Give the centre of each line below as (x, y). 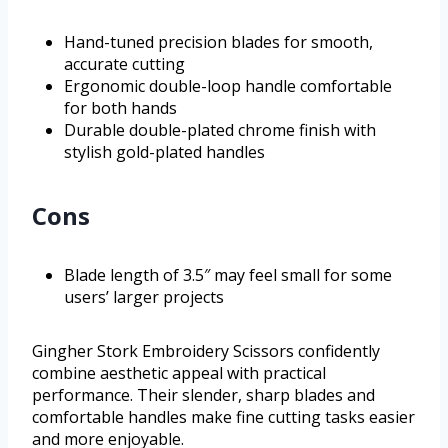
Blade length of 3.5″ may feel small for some (228, 275)
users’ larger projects (144, 297)
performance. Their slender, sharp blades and (203, 395)
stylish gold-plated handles (164, 152)
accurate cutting (124, 64)
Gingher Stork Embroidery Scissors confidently (206, 351)
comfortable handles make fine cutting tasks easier (223, 417)
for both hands (120, 108)
